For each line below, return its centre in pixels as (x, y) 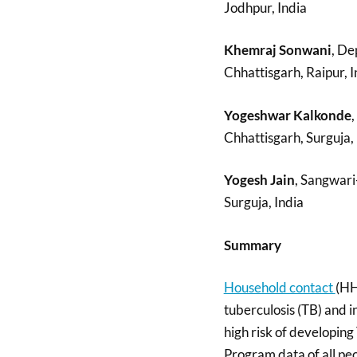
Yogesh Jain (259, 180)
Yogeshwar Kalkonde (287, 115)
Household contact (279, 288)
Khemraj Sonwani (277, 50)
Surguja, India (263, 202)
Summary (252, 245)
